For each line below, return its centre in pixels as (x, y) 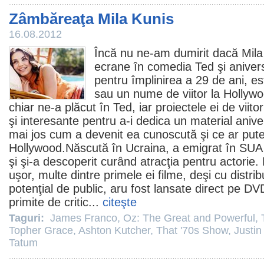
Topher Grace (41, 230)
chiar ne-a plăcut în (61, 107)
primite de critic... (56, 202)
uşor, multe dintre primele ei (83, 175)
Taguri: (28, 218)
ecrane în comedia (145, 67)
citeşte (120, 202)
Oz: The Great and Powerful (189, 218)
